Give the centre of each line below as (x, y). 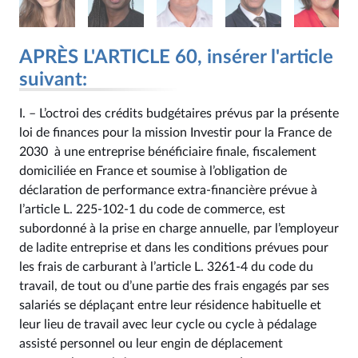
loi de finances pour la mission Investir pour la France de (175, 133)
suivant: (53, 80)
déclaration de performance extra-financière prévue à (168, 190)
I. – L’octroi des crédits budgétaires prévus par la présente (179, 113)
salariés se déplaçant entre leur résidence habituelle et (170, 305)
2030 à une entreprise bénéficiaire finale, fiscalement (168, 152)
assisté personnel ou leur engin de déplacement (151, 344)
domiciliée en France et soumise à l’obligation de (153, 171)
